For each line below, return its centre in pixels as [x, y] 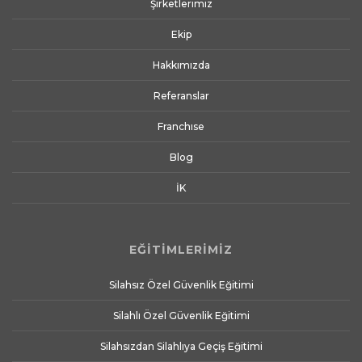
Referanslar [181, 95]
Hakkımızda [181, 65]
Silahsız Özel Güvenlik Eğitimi [181, 284]
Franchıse [181, 126]
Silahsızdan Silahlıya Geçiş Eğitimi [181, 346]
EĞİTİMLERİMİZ [181, 249]
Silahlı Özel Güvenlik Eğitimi [181, 315]
